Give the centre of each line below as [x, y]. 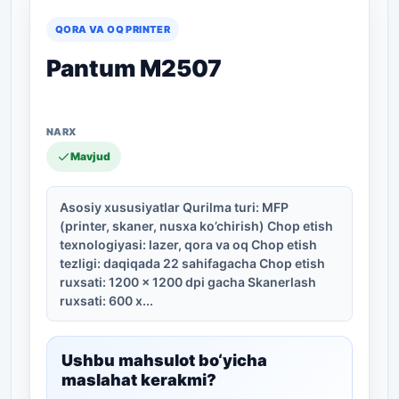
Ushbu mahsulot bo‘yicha [164, 360]
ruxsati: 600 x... [106, 301]
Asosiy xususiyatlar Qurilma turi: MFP [174, 207]
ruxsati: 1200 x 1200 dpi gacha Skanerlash [188, 282]
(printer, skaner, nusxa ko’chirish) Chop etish [196, 226]
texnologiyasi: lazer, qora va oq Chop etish [188, 244]
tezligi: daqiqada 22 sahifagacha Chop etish [192, 263]
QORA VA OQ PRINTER [113, 29]
